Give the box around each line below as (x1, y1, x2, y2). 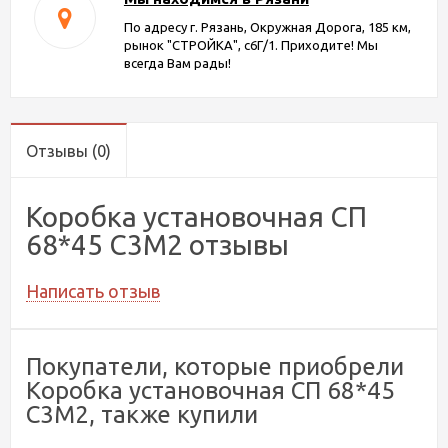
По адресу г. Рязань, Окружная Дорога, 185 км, (123, 19, 411, 34)
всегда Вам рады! (123, 55, 231, 70)
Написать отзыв (26, 280, 160, 301)
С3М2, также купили (26, 400, 258, 428)
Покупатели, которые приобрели (26, 352, 404, 380)
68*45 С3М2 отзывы (26, 228, 289, 260)
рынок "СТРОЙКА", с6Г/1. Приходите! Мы (123, 37, 378, 52)
